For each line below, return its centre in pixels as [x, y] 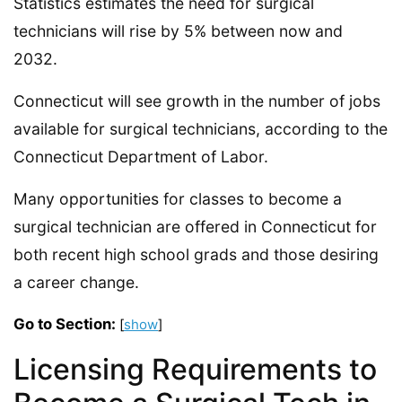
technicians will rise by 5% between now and [178, 31]
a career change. [76, 282]
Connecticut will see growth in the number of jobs [197, 101]
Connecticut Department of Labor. [141, 157]
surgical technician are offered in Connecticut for [195, 227]
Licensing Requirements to [195, 369]
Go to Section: [65, 324]
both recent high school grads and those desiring [196, 254]
